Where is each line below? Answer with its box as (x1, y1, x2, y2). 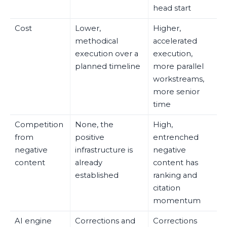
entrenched (153, 133, 199, 142)
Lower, (74, 24, 101, 33)
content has (153, 158, 198, 168)
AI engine (14, 216, 52, 226)
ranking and (153, 171, 197, 180)
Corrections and (74, 216, 135, 226)
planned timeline (74, 62, 140, 71)
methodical (74, 36, 118, 46)
